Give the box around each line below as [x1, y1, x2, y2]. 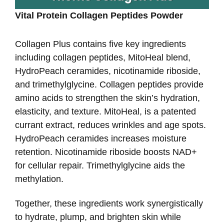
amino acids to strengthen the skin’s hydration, [15, 93, 200, 103]
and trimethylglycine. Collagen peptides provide [15, 79, 203, 90]
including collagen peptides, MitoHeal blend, [15, 52, 190, 63]
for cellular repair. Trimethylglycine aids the [15, 160, 185, 171]
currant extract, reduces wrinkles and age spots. [15, 120, 206, 130]
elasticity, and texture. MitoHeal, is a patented [15, 106, 196, 117]
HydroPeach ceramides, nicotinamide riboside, [15, 66, 200, 76]
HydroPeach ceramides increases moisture [15, 133, 186, 144]
